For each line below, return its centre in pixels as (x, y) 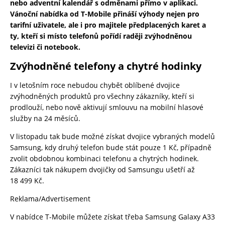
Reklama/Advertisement (50, 199)
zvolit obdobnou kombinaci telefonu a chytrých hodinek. (104, 159)
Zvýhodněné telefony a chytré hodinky (106, 66)
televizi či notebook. (45, 47)
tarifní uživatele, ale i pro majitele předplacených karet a (108, 25)
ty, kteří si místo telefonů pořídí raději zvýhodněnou (101, 36)
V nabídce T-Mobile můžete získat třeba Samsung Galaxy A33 (113, 217)
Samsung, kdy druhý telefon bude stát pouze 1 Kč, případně (111, 148)
